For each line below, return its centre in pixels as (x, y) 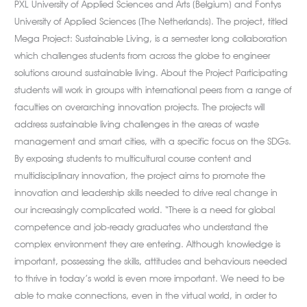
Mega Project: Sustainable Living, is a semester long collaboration (151, 39)
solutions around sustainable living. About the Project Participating (151, 73)
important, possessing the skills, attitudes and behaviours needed (151, 261)
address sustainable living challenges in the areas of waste (137, 124)
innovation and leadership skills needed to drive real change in (146, 193)
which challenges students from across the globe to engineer (143, 56)
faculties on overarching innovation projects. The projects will (140, 107)
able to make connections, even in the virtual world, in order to (146, 296)
